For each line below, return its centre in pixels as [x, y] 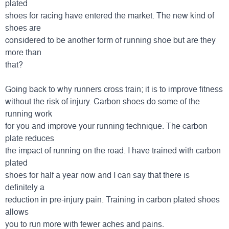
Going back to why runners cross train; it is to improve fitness [114, 89]
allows [17, 211]
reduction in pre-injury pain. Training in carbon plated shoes [112, 199]
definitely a [25, 187]
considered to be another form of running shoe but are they [110, 40]
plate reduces [30, 138]
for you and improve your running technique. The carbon [106, 125]
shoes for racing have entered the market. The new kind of [110, 15]
